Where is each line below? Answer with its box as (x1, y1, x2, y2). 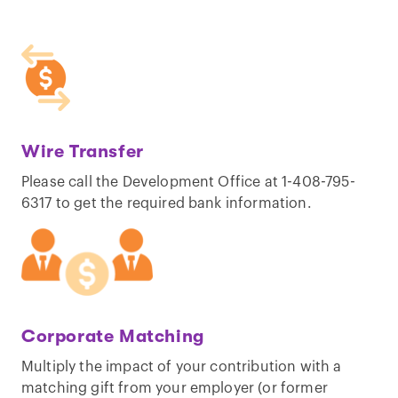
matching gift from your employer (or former (21, 380, 328, 395)
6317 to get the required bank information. (21, 196, 312, 211)
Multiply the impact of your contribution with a (21, 359, 342, 374)
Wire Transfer (21, 141, 144, 163)
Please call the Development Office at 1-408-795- (21, 175, 355, 190)
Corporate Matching (21, 325, 204, 346)
